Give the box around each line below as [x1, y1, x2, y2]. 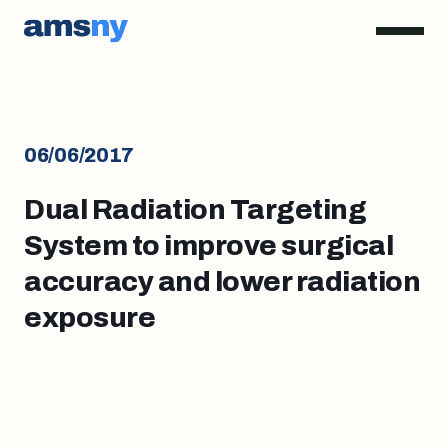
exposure [24, 302, 155, 333]
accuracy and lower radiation [24, 266, 420, 297]
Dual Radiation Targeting [24, 194, 366, 225]
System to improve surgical [24, 230, 393, 261]
